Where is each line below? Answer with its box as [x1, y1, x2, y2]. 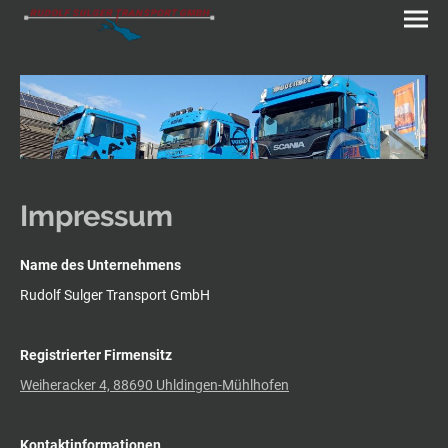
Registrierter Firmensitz [20, 347, 172, 364]
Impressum [20, 198, 173, 233]
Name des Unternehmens [20, 257, 181, 274]
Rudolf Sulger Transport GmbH [20, 287, 210, 304]
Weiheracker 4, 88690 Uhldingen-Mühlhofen [20, 377, 289, 394]
